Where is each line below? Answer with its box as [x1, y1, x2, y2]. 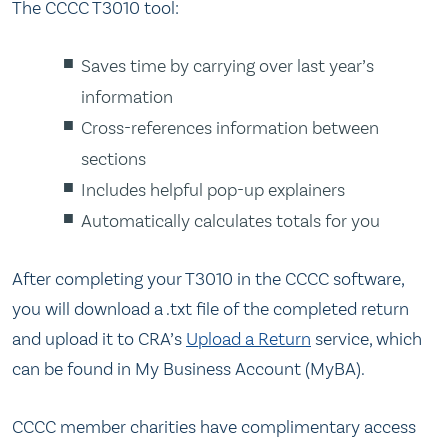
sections [81, 147, 147, 170]
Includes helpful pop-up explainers [81, 178, 346, 201]
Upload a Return [186, 328, 311, 351]
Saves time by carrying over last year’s [81, 54, 375, 77]
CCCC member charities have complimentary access [12, 415, 416, 438]
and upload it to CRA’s [12, 328, 186, 351]
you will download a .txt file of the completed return [12, 298, 409, 321]
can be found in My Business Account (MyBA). [12, 358, 365, 381]
